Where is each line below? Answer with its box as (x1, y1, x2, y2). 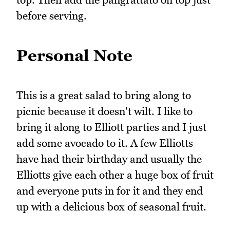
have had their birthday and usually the (16, 152, 202, 166)
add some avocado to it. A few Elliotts (16, 137, 193, 150)
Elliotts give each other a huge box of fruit (16, 168, 214, 182)
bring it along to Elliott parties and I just (16, 121, 206, 134)
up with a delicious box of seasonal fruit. (16, 200, 206, 214)
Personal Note (16, 46, 132, 65)
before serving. (16, 9, 87, 22)
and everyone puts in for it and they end (16, 184, 203, 198)
